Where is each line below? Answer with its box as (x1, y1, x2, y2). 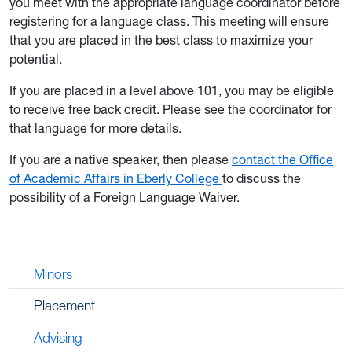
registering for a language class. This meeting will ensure (9, 13, 329, 30)
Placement (34, 297, 96, 314)
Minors (34, 265, 73, 282)
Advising (34, 329, 83, 346)
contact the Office (232, 152, 333, 168)
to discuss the (222, 170, 301, 187)
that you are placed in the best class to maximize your (9, 32, 313, 49)
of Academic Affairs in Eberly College (9, 170, 222, 187)
